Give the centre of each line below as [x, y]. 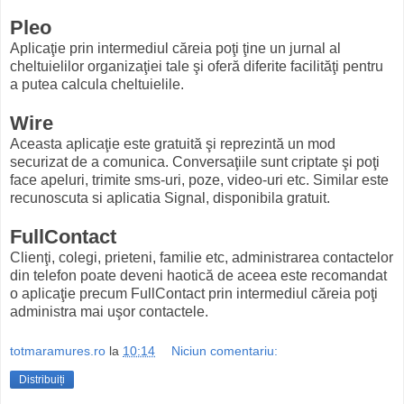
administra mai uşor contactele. [109, 312]
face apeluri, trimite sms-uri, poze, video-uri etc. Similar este [199, 180]
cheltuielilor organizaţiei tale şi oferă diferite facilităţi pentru [197, 67]
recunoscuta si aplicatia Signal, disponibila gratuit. [170, 198]
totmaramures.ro [58, 350]
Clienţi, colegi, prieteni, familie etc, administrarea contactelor [202, 258]
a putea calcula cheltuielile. [97, 85]
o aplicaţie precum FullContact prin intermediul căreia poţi [194, 294]
